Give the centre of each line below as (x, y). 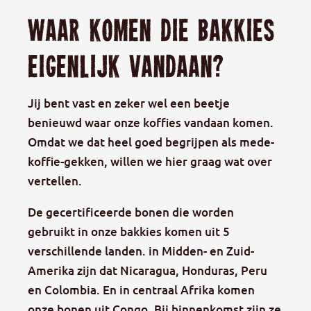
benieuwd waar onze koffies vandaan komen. (151, 123)
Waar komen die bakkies (151, 33)
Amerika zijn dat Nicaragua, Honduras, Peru (148, 271)
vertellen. (55, 181)
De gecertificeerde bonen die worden (131, 212)
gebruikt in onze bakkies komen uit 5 (129, 232)
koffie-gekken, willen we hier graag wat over (150, 162)
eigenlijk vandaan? (126, 69)
